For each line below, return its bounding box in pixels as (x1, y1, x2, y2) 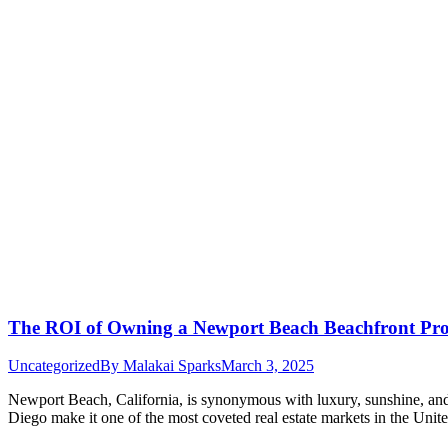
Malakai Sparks (123, 357, 221, 375)
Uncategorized (8, 357, 100, 375)
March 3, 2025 (221, 357, 314, 375)
